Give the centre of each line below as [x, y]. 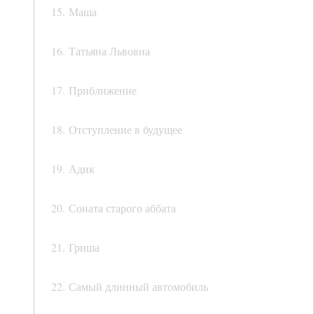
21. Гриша [75, 247]
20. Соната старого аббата [114, 208]
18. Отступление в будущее [117, 130]
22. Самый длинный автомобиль [130, 287]
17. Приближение [94, 90]
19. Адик [73, 169]
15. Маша [74, 12]
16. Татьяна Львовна [101, 51]
